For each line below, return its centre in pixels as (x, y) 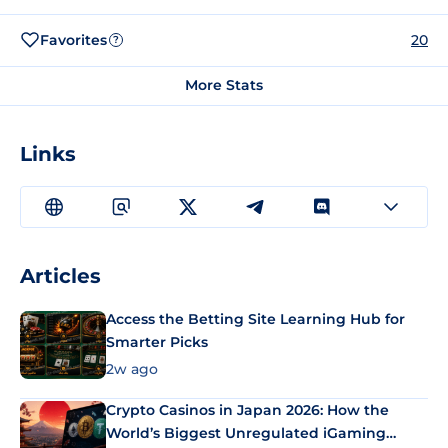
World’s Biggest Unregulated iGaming (246, 432)
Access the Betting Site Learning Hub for (255, 319)
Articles (60, 276)
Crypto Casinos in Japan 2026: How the (247, 409)
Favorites (73, 39)
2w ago (132, 368)
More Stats (224, 85)
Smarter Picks (157, 342)
